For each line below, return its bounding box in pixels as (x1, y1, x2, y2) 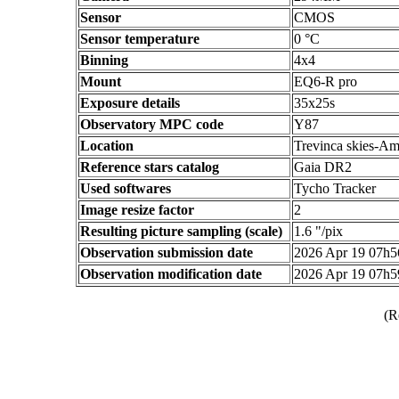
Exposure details (80, 95, 180, 110)
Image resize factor (80, 202, 194, 217)
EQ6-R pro (294, 74, 357, 89)
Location (80, 138, 134, 153)
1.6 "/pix (294, 224, 343, 239)
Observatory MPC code (80, 117, 224, 132)
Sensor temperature (80, 31, 199, 46)
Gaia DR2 (294, 159, 352, 175)
